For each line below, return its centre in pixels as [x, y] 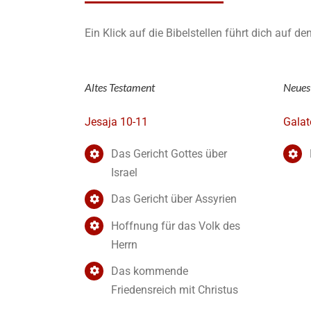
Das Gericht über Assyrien [174, 199]
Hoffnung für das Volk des [176, 226]
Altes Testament [120, 87]
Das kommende [150, 271]
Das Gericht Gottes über [169, 154]
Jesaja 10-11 [116, 122]
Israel [125, 173]
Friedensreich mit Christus [175, 289]
